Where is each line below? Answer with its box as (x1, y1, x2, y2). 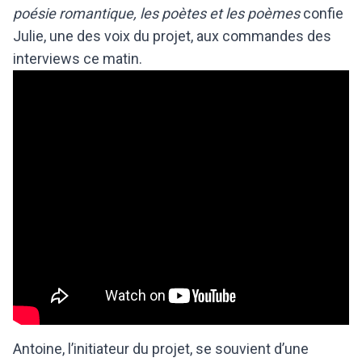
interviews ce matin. (13, 49, 142, 67)
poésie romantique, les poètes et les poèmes (13, 4, 300, 22)
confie (300, 4, 343, 22)
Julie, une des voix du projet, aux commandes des (13, 27, 331, 44)
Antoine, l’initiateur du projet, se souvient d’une (13, 339, 309, 357)
